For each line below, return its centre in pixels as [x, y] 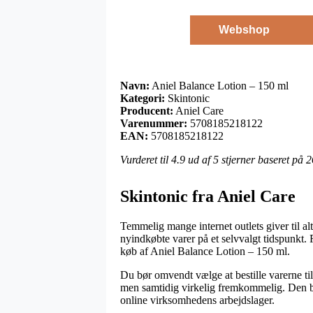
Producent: [147, 110]
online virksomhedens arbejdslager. [197, 300]
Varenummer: [154, 123]
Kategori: [143, 98]
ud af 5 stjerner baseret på [246, 159]
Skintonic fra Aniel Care [208, 196]
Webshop [244, 29]
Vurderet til [146, 159]
